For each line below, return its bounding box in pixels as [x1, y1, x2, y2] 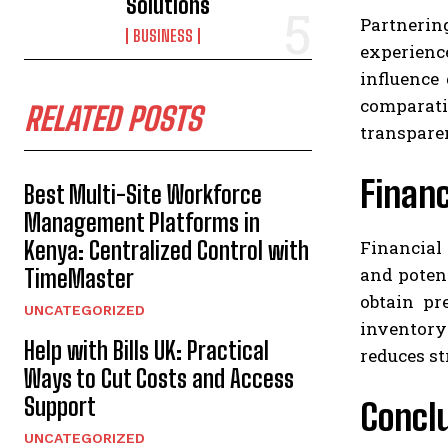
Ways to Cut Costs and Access [24, 364, 294, 394]
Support [24, 392, 96, 422]
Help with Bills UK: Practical [24, 336, 269, 366]
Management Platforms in [24, 208, 260, 238]
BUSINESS [133, 26, 194, 46]
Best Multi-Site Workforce [24, 180, 262, 210]
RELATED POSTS [24, 100, 201, 139]
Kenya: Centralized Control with [24, 236, 309, 266]
